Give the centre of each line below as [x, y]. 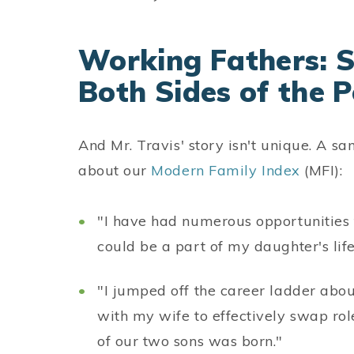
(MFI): [321, 170]
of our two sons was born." [190, 341]
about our [115, 170]
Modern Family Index [226, 170]
